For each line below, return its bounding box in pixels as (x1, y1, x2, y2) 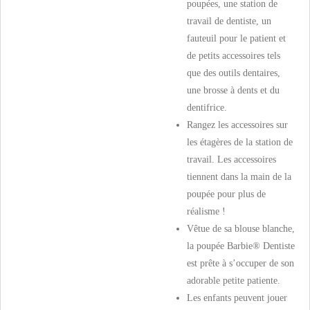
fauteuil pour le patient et (187, 33, 286, 44)
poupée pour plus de (187, 189, 266, 199)
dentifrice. (187, 102, 227, 113)
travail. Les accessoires (187, 154, 276, 165)
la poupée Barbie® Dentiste (187, 241, 295, 251)
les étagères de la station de (187, 137, 293, 147)
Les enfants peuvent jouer (187, 293, 287, 303)
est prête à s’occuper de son (187, 258, 294, 268)
